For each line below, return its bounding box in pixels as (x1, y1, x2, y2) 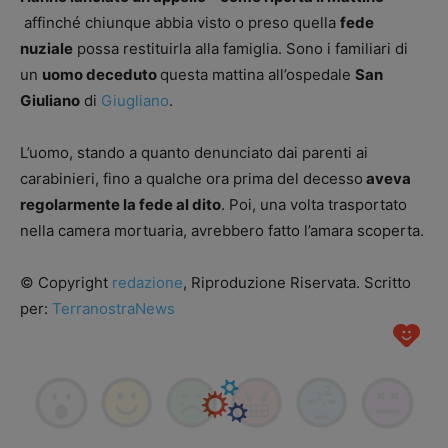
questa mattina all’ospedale (160, 65, 355, 84)
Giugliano (101, 91, 169, 110)
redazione (112, 273, 183, 292)
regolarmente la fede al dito (20, 195, 221, 214)
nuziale (20, 39, 73, 58)
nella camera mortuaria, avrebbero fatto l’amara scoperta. (20, 221, 424, 240)
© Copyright (20, 273, 112, 292)
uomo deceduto (42, 65, 160, 84)
